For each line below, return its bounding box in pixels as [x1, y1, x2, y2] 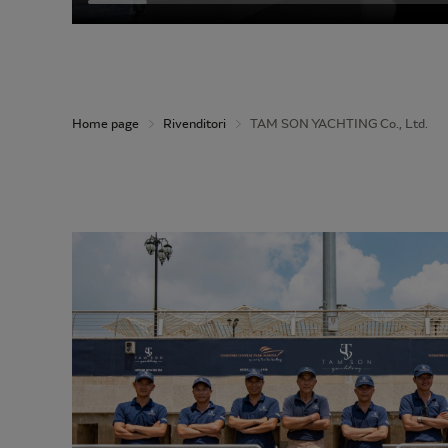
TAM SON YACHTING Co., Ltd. [250, 116, 428, 131]
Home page [72, 116, 139, 131]
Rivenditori [163, 116, 226, 131]
